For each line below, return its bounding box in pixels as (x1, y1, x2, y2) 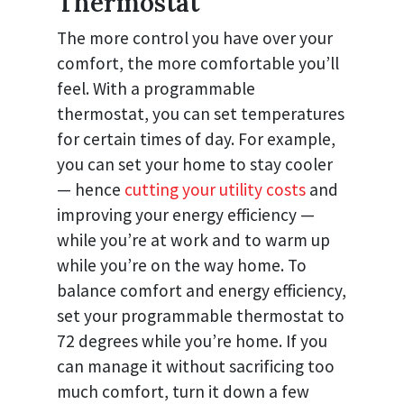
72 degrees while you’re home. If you (57, 329, 327, 352)
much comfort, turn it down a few (57, 380, 309, 402)
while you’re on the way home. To (57, 253, 307, 276)
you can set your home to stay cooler (57, 152, 333, 175)
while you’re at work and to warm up (57, 228, 330, 251)
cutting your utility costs (124, 178, 306, 200)
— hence (57, 178, 124, 200)
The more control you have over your (57, 26, 333, 49)
